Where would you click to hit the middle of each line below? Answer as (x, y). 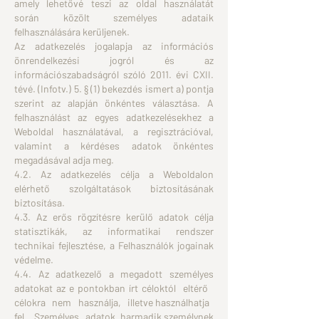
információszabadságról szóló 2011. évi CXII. (114, 74)
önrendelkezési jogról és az (114, 60)
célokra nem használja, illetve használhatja (114, 302)
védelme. (34, 260)
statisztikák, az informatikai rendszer (114, 231)
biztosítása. (41, 203)
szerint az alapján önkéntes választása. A (114, 103)
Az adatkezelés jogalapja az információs (114, 46)
